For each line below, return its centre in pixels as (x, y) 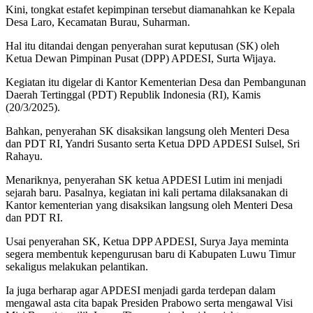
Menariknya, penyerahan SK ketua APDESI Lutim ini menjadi (144, 180)
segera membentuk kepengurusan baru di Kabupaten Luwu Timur (151, 254)
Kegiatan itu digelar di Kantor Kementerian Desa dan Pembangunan (156, 82)
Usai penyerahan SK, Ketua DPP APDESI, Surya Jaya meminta (147, 242)
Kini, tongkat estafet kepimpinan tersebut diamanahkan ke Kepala (150, 10)
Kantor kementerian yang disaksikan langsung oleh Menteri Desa (149, 205)
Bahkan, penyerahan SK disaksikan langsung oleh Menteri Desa (147, 131)
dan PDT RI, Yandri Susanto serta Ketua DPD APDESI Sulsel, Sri (153, 144)
